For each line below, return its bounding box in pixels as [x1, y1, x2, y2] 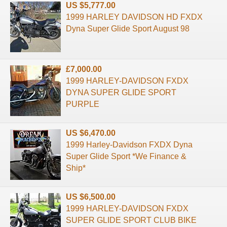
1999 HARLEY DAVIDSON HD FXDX [66, 12, 203, 21]
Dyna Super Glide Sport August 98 [66, 24, 190, 33]
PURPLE [66, 99, 99, 108]
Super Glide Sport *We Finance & [66, 152, 186, 161]
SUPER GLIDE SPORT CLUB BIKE [66, 215, 197, 224]
